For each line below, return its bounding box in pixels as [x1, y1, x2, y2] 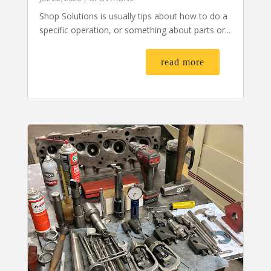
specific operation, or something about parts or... [39, 24, 230, 36]
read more [161, 57, 205, 68]
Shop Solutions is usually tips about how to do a [39, 10, 227, 22]
